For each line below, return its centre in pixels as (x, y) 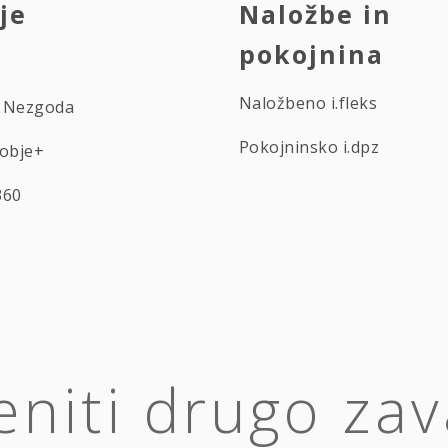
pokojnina (311, 53)
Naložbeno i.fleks (308, 102)
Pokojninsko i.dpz (309, 146)
